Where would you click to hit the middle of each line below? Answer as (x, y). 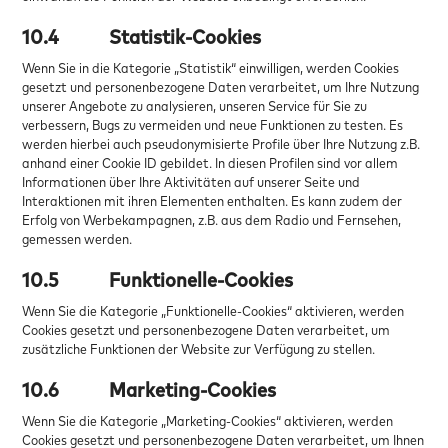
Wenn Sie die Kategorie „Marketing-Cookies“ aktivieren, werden (208, 420)
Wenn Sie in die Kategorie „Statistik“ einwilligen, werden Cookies (211, 67)
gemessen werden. (77, 238)
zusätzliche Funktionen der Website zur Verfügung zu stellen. (199, 348)
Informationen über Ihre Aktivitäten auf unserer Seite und (191, 181)
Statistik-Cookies (185, 36)
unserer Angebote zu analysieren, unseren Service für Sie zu (195, 105)
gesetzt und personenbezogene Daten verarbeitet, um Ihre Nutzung (221, 86)
